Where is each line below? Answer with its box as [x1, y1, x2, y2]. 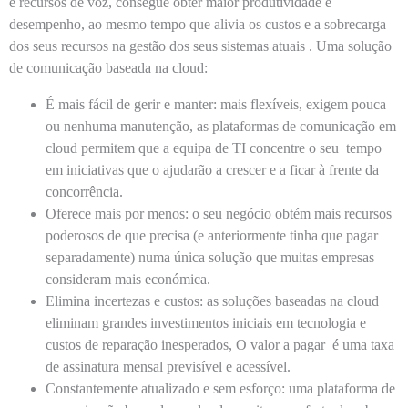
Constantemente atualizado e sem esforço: [46, 381, 285, 396]
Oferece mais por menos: [46, 206, 189, 221]
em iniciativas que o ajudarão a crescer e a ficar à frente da [46, 162, 379, 178]
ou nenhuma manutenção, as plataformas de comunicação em [46, 118, 396, 134]
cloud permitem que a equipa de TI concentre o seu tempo [46, 140, 382, 156]
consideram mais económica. [46, 271, 210, 287]
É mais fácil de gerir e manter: [46, 97, 217, 112]
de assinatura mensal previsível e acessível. [46, 359, 294, 374]
